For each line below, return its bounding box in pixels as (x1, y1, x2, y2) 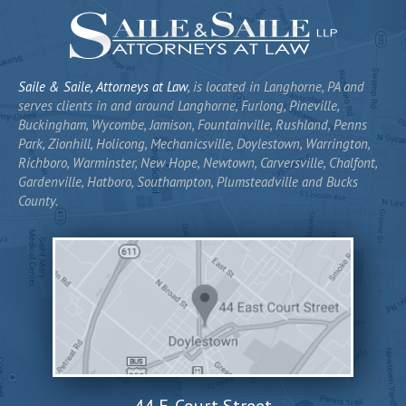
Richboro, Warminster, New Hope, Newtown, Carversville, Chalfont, (18, 153, 377, 171)
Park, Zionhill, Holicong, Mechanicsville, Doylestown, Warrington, (18, 134, 370, 152)
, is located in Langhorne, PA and (188, 77, 364, 95)
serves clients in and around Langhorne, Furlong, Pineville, (18, 96, 339, 114)
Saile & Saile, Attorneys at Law (18, 77, 188, 95)
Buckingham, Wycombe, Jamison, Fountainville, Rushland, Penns (18, 115, 367, 133)
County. (18, 191, 58, 209)
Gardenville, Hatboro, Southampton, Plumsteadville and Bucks (18, 172, 358, 190)
